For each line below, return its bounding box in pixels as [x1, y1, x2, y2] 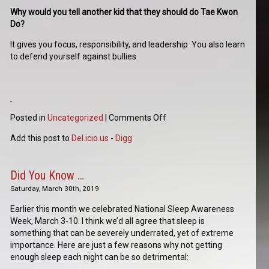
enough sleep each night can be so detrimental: [10, 252, 189, 262]
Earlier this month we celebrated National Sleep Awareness [10, 204, 235, 214]
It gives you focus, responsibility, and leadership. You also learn [10, 40, 246, 50]
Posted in [10, 113, 48, 123]
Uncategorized [47, 113, 104, 123]
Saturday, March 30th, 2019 [10, 184, 100, 193]
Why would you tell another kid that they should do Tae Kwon [10, 7, 238, 17]
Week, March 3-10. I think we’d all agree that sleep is [10, 216, 205, 226]
